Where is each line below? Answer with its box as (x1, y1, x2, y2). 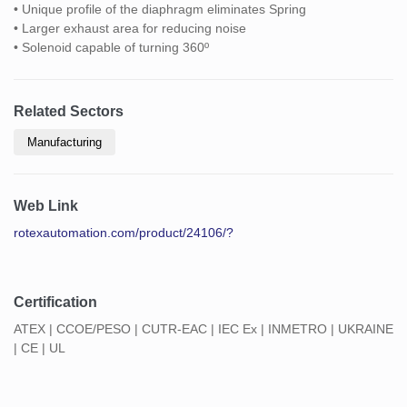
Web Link (14, 197, 78, 213)
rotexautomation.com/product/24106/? (14, 224, 233, 240)
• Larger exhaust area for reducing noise (14, 20, 246, 35)
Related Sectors (14, 103, 124, 119)
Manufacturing (27, 134, 102, 149)
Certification (14, 293, 97, 310)
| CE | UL (14, 340, 65, 355)
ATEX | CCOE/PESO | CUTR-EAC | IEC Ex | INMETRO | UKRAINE (14, 321, 393, 336)
